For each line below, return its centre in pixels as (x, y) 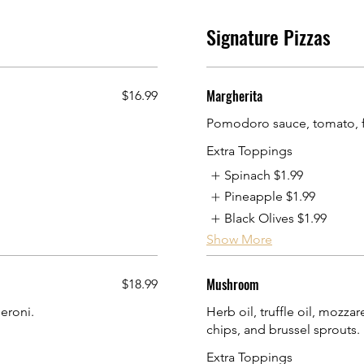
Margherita (234, 96)
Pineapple (254, 197)
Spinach (248, 175)
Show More (239, 240)
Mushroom (232, 285)
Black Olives (260, 218)
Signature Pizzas (269, 37)
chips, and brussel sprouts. (283, 330)
